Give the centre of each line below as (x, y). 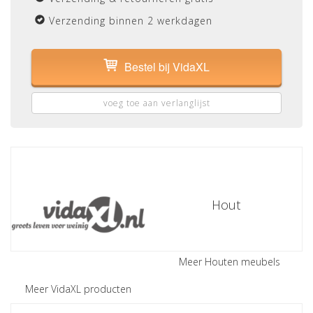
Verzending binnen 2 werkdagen (131, 21)
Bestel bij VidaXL (167, 67)
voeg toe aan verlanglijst (156, 103)
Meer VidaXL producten (78, 289)
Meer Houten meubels (230, 262)
